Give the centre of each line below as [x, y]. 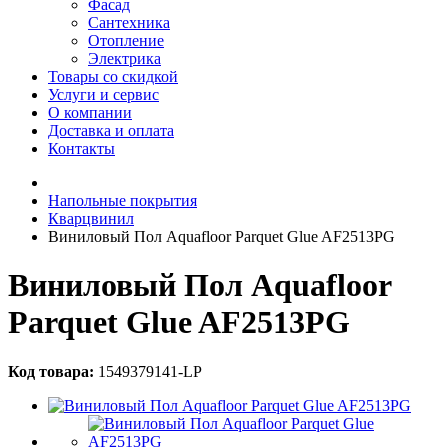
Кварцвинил [91, 218]
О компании [90, 112]
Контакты [81, 148]
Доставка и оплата [111, 130]
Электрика [124, 58]
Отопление [126, 40]
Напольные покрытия [122, 200]
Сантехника [129, 22]
